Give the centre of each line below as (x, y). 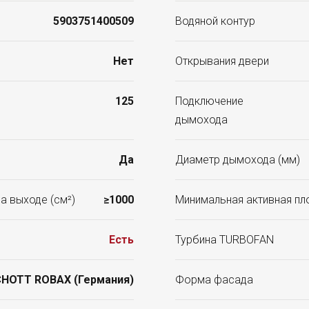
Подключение (209, 101)
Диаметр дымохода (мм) (238, 160)
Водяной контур (215, 21)
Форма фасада (214, 280)
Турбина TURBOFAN (225, 240)
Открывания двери (222, 61)
